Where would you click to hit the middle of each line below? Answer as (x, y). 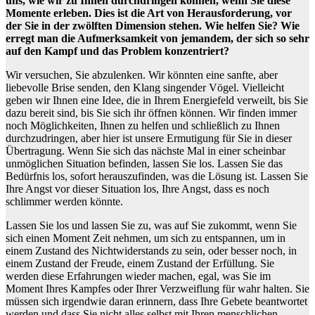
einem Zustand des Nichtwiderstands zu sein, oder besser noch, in (151, 251)
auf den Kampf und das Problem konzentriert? (117, 51)
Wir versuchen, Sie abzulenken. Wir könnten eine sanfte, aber (142, 75)
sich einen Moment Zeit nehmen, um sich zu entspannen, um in (146, 238)
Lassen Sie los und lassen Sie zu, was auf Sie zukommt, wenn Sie (151, 226)
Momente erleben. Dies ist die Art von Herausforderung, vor (149, 13)
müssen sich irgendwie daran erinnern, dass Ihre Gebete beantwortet (156, 302)
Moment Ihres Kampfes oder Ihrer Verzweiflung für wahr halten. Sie (157, 289)
